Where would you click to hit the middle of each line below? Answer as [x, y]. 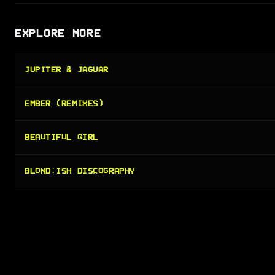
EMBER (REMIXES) [64, 103]
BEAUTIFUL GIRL [61, 137]
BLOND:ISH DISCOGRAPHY [80, 171]
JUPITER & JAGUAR [67, 69]
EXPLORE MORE [58, 33]
